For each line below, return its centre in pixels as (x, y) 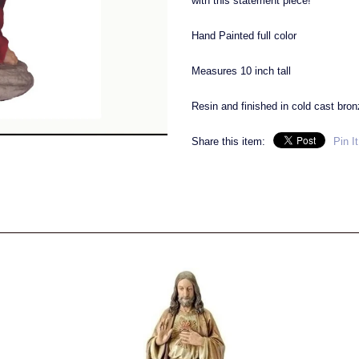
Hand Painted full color (244, 36)
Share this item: (228, 141)
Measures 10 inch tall (241, 71)
